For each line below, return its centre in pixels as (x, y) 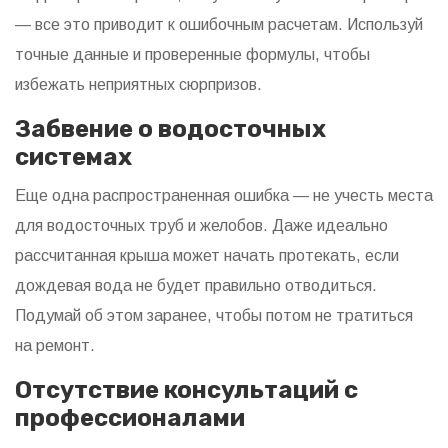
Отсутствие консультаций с (186, 390)
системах (73, 157)
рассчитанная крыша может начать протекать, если (207, 256)
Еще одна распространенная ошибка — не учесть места (224, 196)
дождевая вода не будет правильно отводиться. (196, 286)
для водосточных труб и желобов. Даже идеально (201, 226)
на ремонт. (55, 346)
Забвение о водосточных (170, 129)
